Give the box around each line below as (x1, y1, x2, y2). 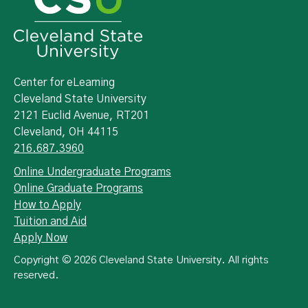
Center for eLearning (14, 77, 115, 89)
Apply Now (14, 232, 67, 244)
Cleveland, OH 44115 (14, 126, 118, 138)
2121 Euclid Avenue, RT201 (14, 110, 149, 122)
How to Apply (14, 199, 81, 211)
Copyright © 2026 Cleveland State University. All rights (14, 255, 268, 266)
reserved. (14, 270, 59, 281)
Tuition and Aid (14, 216, 87, 228)
